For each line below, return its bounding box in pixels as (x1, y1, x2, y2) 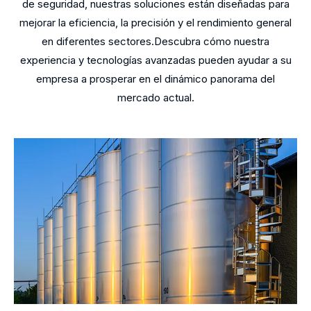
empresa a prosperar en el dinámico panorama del (36, 72, 275, 85)
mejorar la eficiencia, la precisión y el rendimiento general (19, 16, 292, 29)
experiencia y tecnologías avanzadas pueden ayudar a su (19, 53, 292, 67)
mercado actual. (117, 91, 194, 104)
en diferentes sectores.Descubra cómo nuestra (42, 35, 269, 48)
